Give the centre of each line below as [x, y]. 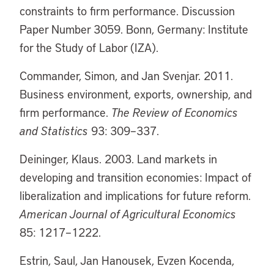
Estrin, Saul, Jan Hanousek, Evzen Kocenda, [127, 260]
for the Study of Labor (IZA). [89, 47]
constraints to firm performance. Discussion [127, 11]
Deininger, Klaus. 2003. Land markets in [118, 159]
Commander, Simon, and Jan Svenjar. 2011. [126, 76]
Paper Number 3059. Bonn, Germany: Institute [134, 29]
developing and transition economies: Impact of [135, 177]
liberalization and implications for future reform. [135, 195]
